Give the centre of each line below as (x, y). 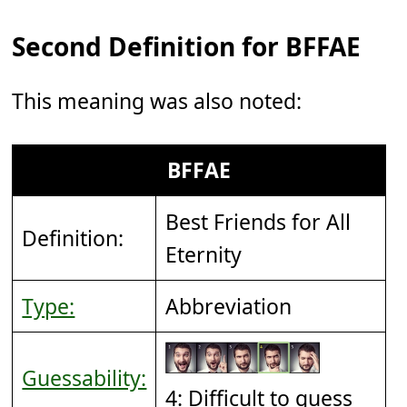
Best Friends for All (258, 221)
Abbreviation (229, 306)
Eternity (204, 254)
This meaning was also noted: (157, 100)
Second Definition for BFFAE (187, 46)
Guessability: (84, 377)
